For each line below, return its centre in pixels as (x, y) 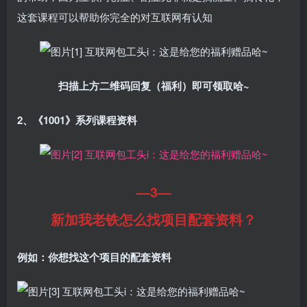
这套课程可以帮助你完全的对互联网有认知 (115, 16)
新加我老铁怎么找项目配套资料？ (153, 219)
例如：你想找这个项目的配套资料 (94, 257)
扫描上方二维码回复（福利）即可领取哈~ (153, 85)
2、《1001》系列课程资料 (77, 120)
